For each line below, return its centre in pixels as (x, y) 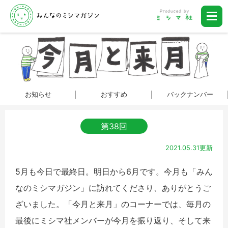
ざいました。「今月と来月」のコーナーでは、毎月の (113, 204)
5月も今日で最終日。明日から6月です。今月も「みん (114, 171)
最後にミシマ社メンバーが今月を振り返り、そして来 (113, 220)
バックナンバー (190, 94)
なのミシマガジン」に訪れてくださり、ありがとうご (113, 188)
